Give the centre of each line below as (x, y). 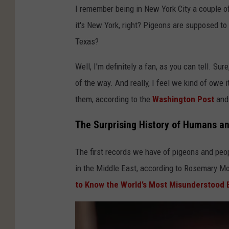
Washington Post (183, 99)
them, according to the (114, 99)
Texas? (87, 41)
